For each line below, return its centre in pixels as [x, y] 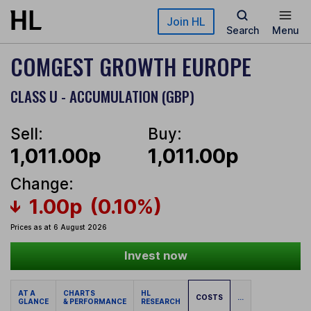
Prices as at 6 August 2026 [59, 227]
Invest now [155, 256]
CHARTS [81, 293]
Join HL [186, 22]
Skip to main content [60, 17]
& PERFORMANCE [95, 302]
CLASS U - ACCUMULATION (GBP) [102, 96]
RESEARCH [161, 302]
